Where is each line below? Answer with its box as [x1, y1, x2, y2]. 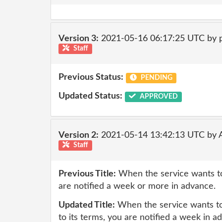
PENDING [139, 74, 172, 81]
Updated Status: [58, 91, 122, 101]
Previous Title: [58, 169, 116, 178]
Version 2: [58, 130, 99, 140]
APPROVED [138, 93, 178, 100]
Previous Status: [58, 73, 123, 82]
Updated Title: [58, 200, 115, 210]
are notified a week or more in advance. [58, 182, 216, 191]
